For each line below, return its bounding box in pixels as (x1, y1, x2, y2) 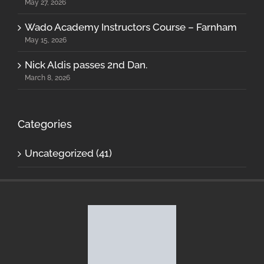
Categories (18, 117, 72, 130)
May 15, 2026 (25, 35, 67, 44)
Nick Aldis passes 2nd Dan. (25, 58, 147, 71)
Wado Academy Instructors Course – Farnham (25, 21, 237, 33)
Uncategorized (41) (25, 147, 112, 159)
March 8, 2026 (25, 73, 70, 82)
